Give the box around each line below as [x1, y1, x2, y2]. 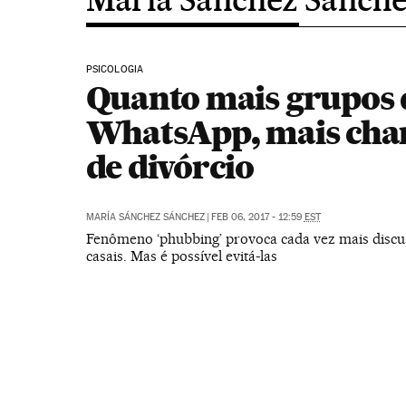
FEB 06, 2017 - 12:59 [210, 211, 304, 223]
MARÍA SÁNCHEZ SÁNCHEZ [85, 211, 205, 223]
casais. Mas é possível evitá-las [85, 247, 277, 265]
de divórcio [85, 147, 254, 187]
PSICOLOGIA [85, 63, 144, 75]
